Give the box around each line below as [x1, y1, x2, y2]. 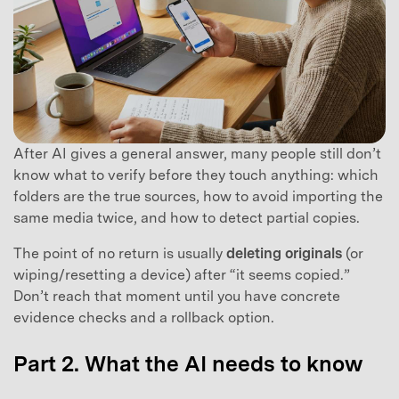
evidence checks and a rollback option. [13, 308, 274, 326]
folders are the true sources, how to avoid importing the [13, 187, 383, 205]
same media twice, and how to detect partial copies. [13, 208, 360, 226]
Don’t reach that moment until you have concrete [13, 287, 340, 305]
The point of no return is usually [13, 244, 226, 262]
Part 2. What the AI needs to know [13, 351, 362, 378]
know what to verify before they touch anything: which [13, 166, 379, 183]
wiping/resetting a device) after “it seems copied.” [13, 265, 350, 283]
